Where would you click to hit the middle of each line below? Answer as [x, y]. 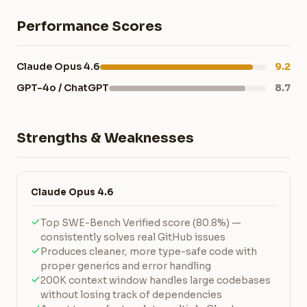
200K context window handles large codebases [156, 280]
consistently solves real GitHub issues [133, 237]
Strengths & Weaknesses [105, 138]
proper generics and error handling [126, 266]
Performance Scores [89, 26]
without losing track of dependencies [131, 295]
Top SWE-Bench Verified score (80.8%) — [141, 223]
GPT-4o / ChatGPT [63, 88]
